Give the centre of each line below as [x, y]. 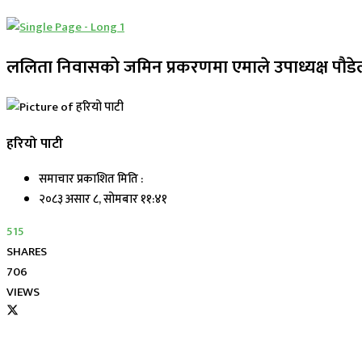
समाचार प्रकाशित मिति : [91, 179]
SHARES [27, 252]
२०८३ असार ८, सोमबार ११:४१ [103, 200]
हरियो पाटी [35, 143]
